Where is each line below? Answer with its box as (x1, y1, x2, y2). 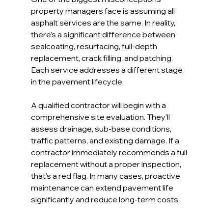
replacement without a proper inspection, (30, 159, 183, 169)
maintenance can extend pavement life (30, 183, 175, 193)
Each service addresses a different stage (30, 65, 184, 75)
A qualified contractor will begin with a (30, 100, 167, 110)
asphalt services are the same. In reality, (30, 18, 177, 28)
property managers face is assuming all (30, 6, 176, 16)
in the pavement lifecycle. (30, 77, 124, 87)
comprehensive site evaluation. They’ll (30, 112, 171, 122)
